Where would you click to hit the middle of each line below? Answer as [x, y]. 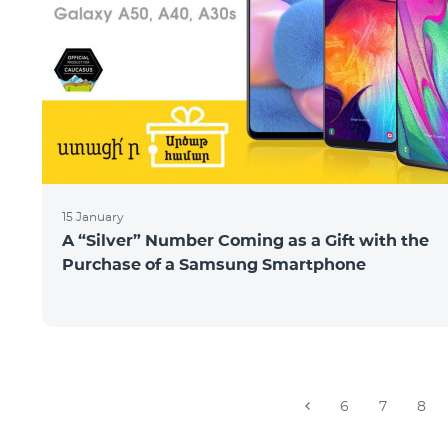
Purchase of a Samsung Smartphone [214, 264]
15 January [93, 216]
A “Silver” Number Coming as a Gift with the [245, 240]
